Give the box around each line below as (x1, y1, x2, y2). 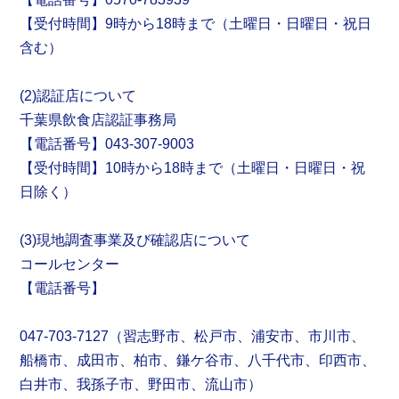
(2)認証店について (20, 88, 137, 104)
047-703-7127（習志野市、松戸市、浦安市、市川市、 (20, 329, 366, 345)
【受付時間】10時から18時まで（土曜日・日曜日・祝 (20, 160, 366, 176)
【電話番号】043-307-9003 (20, 136, 195, 152)
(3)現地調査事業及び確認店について (20, 232, 251, 248)
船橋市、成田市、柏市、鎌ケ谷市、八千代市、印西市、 (20, 353, 377, 369)
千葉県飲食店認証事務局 (20, 112, 177, 128)
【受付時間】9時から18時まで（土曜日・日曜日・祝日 (20, 16, 372, 32)
